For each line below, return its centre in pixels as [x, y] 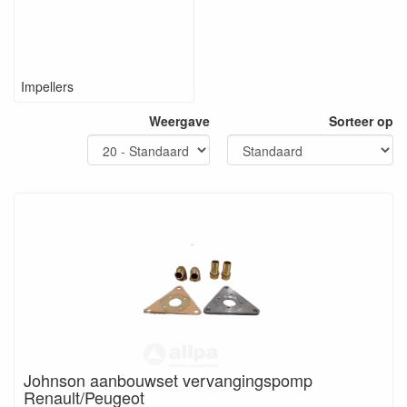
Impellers [47, 86]
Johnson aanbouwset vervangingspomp [168, 380]
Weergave [179, 121]
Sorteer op [361, 121]
